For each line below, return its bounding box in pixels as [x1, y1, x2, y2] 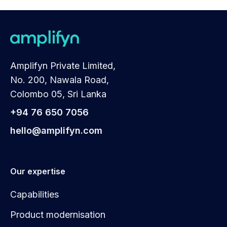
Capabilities [10, 188, 59, 200]
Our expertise [10, 166, 65, 176]
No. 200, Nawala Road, [10, 74, 109, 85]
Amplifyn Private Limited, [10, 60, 116, 71]
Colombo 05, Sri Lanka [10, 88, 106, 99]
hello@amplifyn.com [10, 125, 102, 136]
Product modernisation [10, 209, 105, 220]
